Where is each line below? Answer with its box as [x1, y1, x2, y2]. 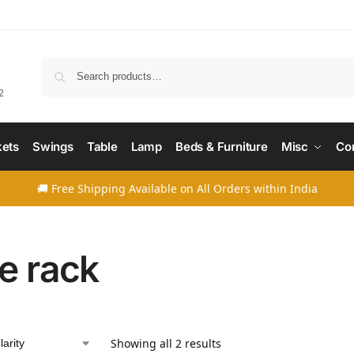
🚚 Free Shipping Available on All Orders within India [36, 181, 318, 196]
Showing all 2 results [110, 336, 221, 351]
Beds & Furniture [175, 139, 269, 154]
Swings [32, 139, 74, 154]
